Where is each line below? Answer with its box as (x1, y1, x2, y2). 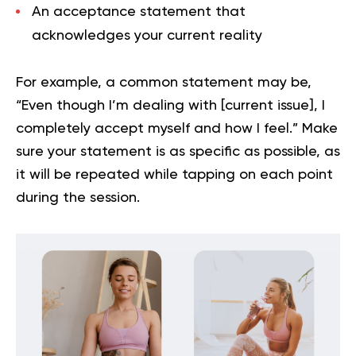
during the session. (16, 190, 140, 205)
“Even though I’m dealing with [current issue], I (16, 98, 325, 113)
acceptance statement (53, 4, 211, 19)
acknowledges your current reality (32, 28, 262, 43)
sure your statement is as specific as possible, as (16, 144, 340, 159)
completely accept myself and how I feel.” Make (16, 121, 338, 136)
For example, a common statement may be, (16, 75, 311, 90)
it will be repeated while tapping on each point (16, 167, 333, 182)
